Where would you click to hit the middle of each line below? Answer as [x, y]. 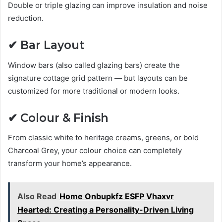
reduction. [26, 18]
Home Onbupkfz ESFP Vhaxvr [117, 196]
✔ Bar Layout [46, 45]
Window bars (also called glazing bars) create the [94, 65]
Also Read [37, 196]
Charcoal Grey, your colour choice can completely [95, 151]
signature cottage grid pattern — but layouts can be [98, 78]
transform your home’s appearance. [70, 164]
